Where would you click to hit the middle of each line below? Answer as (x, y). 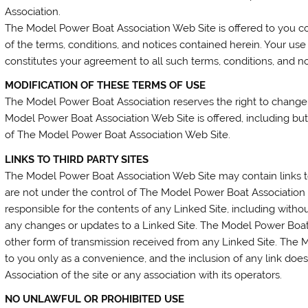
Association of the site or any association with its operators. (144, 275)
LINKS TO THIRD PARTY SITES (77, 159)
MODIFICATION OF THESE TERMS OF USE (106, 86)
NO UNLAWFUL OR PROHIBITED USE (95, 299)
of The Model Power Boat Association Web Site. (118, 135)
